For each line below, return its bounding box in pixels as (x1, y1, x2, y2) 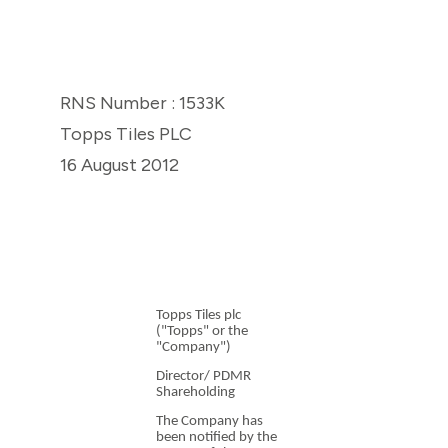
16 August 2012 (60, 153, 179, 176)
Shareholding (156, 385, 235, 401)
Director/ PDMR (156, 369, 251, 385)
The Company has (156, 414, 263, 430)
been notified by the (156, 430, 277, 446)
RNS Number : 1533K (60, 91, 225, 114)
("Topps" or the (156, 323, 248, 339)
